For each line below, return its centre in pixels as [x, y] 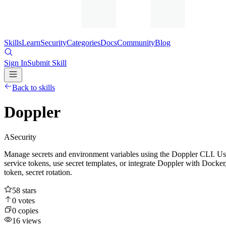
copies [27, 210]
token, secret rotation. [38, 172]
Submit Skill [47, 63]
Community [136, 43]
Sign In [16, 63]
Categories [83, 43]
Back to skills [34, 88]
